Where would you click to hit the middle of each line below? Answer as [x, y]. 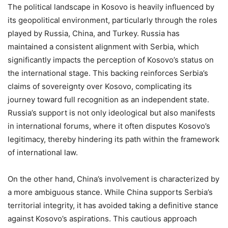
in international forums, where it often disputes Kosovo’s [109, 126]
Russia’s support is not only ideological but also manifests [111, 112]
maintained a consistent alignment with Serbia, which [103, 46]
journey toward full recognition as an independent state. [108, 99]
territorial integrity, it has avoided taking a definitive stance [113, 205]
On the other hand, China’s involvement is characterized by [113, 179]
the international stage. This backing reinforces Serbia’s [108, 73]
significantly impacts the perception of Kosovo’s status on [111, 60]
